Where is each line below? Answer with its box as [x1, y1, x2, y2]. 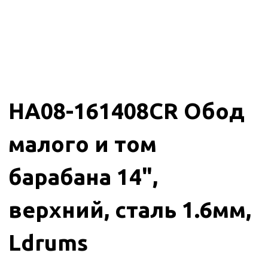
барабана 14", [8, 163, 159, 189]
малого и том [8, 130, 157, 156]
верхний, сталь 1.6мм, [8, 196, 252, 222]
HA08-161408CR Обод [8, 98, 245, 123]
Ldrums [8, 229, 89, 255]
